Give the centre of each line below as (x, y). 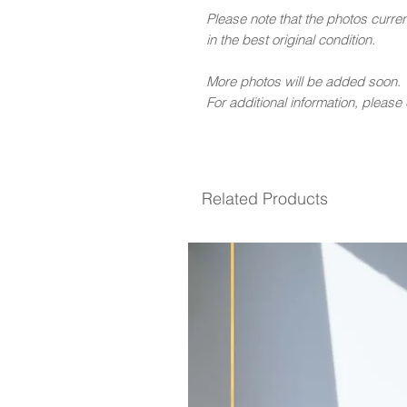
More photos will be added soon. (303, 81)
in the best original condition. (291, 40)
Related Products (265, 199)
